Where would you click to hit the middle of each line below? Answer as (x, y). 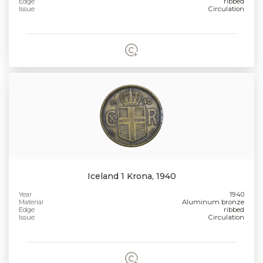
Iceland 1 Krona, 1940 (131, 176)
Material (31, 202)
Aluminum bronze (213, 202)
